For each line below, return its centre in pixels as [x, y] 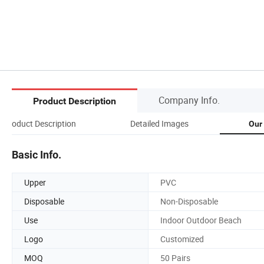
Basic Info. [37, 154]
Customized [182, 239]
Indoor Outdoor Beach [201, 220]
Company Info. [189, 100]
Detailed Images [159, 123]
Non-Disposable [189, 201]
